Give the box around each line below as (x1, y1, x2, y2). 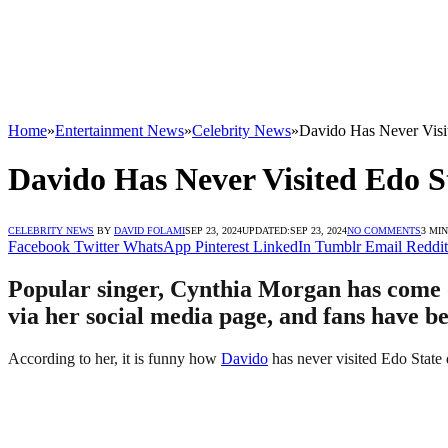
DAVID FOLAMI (114, 224, 185, 236)
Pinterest (195, 237, 249, 255)
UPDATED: (242, 224, 290, 236)
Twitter (74, 237, 119, 255)
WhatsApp (123, 237, 191, 255)
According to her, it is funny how (8, 349, 221, 367)
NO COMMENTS (347, 224, 421, 236)
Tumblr (315, 237, 361, 255)
